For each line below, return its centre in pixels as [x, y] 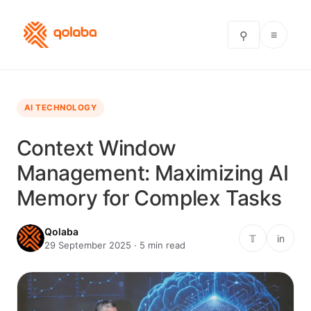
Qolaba [61, 232]
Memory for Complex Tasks [149, 198]
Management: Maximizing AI [152, 173]
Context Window [96, 148]
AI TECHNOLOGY [60, 108]
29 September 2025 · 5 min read [115, 245]
